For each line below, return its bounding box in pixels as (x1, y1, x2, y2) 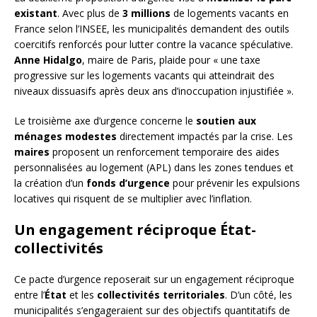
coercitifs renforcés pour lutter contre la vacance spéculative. (14, 38, 293, 52)
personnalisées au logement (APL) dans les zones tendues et (14, 161, 294, 175)
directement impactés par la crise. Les (117, 129, 293, 144)
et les (67, 288, 97, 302)
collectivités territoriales (97, 288, 225, 302)
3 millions (122, 6, 171, 21)
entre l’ (14, 288, 45, 302)
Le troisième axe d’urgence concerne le (14, 114, 196, 128)
